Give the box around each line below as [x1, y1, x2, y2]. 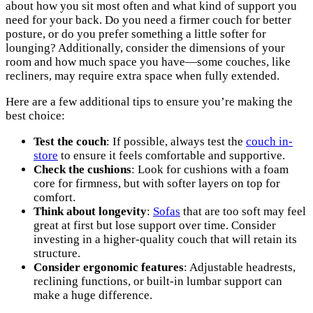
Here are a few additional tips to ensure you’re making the [6, 94, 293, 108]
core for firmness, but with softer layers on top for [34, 176, 280, 190]
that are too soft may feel [180, 204, 306, 218]
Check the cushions [34, 162, 131, 176]
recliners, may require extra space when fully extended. [6, 68, 279, 82]
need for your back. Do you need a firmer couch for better [6, 13, 291, 27]
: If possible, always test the [106, 134, 246, 148]
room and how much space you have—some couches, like [6, 54, 291, 68]
